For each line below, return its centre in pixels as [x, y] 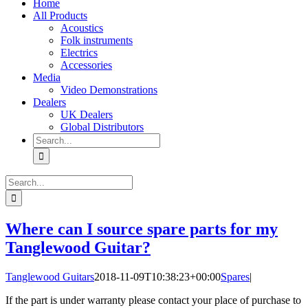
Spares [235, 276]
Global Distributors [102, 127]
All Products [60, 15]
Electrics [79, 53]
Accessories [86, 65]
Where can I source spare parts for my [142, 229]
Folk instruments [97, 40]
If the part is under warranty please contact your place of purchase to [153, 300]
